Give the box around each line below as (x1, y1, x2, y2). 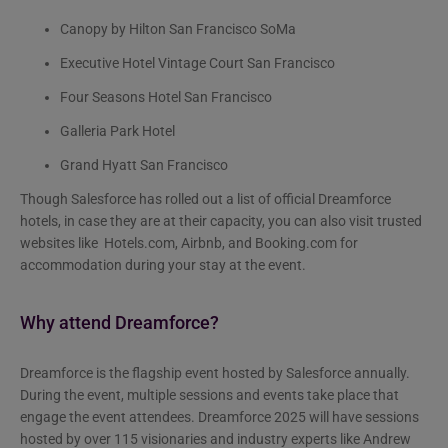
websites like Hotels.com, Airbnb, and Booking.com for (20, 234, 358, 251)
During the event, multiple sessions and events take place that (20, 386, 399, 403)
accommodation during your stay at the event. (20, 256, 306, 273)
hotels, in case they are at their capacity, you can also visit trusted (20, 212, 422, 229)
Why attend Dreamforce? (20, 312, 223, 333)
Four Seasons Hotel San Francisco (60, 88, 272, 105)
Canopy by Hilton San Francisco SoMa (60, 20, 296, 37)
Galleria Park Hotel (60, 122, 175, 139)
